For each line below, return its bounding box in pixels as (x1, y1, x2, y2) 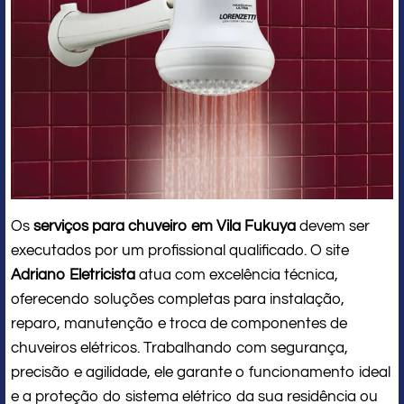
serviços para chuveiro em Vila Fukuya (33, 217, 296, 234)
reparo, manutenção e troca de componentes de (11, 315, 347, 332)
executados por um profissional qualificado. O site (11, 242, 349, 259)
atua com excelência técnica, (135, 266, 338, 283)
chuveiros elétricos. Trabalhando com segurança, (11, 339, 348, 356)
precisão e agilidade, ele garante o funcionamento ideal (11, 363, 390, 381)
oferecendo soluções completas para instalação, (11, 290, 344, 308)
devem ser (296, 217, 370, 234)
